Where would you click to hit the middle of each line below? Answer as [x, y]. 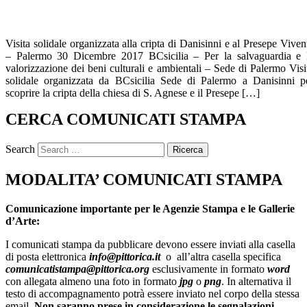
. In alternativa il [256, 281]
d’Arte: [23, 221]
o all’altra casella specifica [222, 256]
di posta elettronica [47, 256]
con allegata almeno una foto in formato [93, 281]
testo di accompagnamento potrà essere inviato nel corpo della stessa [152, 293]
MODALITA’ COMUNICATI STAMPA [144, 180]
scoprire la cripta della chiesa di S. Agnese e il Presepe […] [133, 93]
